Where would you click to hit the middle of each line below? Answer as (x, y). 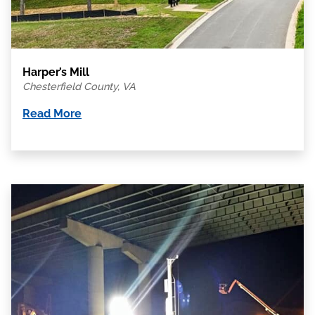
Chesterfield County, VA (79, 86)
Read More (52, 114)
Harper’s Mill (56, 72)
